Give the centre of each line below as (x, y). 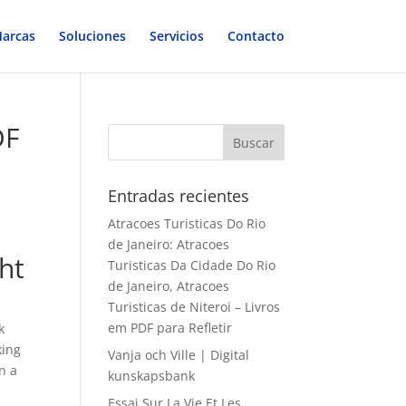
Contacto (256, 36)
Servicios (176, 36)
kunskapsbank (152, 376)
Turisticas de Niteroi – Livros (194, 307)
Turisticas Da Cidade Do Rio (192, 265)
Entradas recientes (179, 196)
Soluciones (92, 36)
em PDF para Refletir (170, 328)
